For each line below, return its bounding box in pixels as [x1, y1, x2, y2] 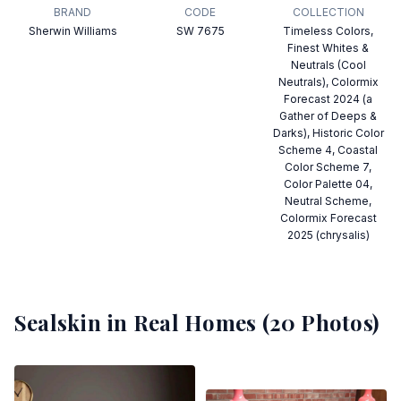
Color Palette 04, [284, 177, 373, 191]
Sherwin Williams [28, 24, 117, 38]
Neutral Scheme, [285, 194, 372, 208]
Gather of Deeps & [279, 109, 378, 123]
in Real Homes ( [100, 308, 269, 337]
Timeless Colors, [283, 24, 374, 38]
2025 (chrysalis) [286, 228, 370, 242]
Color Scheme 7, [285, 160, 372, 174]
